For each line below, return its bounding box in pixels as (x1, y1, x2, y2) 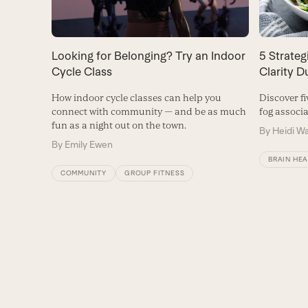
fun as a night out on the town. (51, 119, 186, 131)
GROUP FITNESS (124, 168, 185, 177)
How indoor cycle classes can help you (51, 91, 221, 103)
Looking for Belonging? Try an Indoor (51, 48, 245, 63)
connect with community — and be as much (51, 105, 246, 117)
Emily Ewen (64, 138, 113, 150)
